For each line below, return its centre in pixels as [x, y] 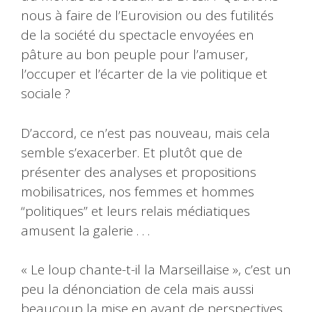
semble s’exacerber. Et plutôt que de [132, 152]
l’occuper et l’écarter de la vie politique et [144, 74]
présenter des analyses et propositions [139, 172]
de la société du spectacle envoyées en [138, 35]
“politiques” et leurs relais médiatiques [135, 211]
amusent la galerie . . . [85, 230]
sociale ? [46, 94]
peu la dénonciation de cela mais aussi [137, 289]
